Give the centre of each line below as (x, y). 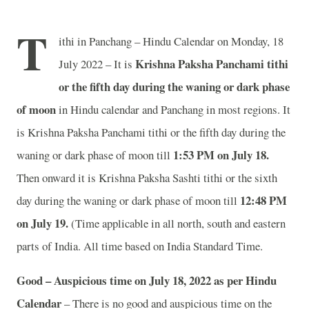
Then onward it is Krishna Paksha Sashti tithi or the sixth (147, 178)
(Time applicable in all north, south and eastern (177, 223)
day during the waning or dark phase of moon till (127, 200)
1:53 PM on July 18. (220, 155)
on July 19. (42, 223)
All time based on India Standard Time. (175, 246)
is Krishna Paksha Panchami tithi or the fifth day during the (151, 132)
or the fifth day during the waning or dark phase (174, 87)
